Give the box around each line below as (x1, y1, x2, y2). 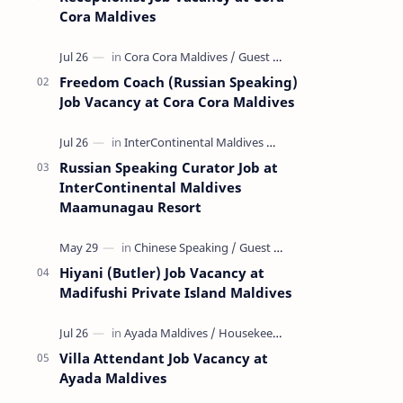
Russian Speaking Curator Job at (59, 157, 278, 176)
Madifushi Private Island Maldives (59, 282, 291, 301)
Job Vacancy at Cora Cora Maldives (59, 92, 294, 111)
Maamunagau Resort (59, 197, 201, 216)
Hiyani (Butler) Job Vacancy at (59, 263, 264, 282)
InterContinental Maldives (59, 177, 241, 196)
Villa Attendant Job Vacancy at (59, 348, 268, 367)
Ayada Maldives (59, 368, 166, 387)
